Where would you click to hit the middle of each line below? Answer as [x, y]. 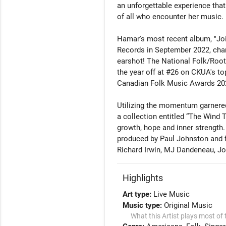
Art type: [138, 194]
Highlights [143, 178]
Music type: [144, 206]
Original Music [188, 206]
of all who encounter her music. [170, 17]
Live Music [172, 194]
